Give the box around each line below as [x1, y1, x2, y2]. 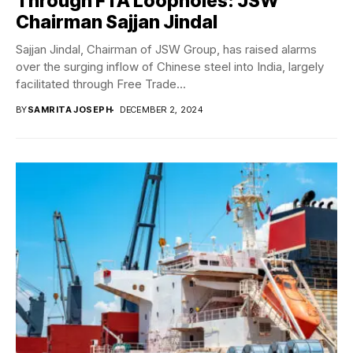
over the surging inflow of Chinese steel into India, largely [16, 59, 324, 75]
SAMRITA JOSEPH [27, 104, 113, 116]
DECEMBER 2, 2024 [120, 104, 203, 116]
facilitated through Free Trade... [16, 76, 186, 92]
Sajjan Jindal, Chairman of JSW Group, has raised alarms [16, 42, 317, 58]
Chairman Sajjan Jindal [16, 11, 217, 34]
